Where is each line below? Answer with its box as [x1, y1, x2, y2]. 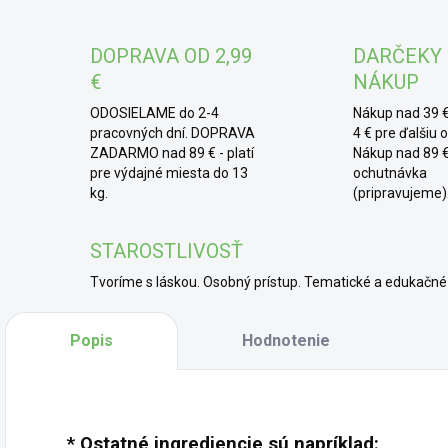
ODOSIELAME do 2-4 [90, 105, 219, 121]
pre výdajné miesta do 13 [90, 165, 248, 181]
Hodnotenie [242, 331, 331, 350]
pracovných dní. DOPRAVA [90, 125, 255, 141]
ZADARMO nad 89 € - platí [90, 145, 254, 161]
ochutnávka [352, 165, 427, 181]
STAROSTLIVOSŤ [90, 239, 243, 263]
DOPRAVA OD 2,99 [90, 44, 252, 68]
